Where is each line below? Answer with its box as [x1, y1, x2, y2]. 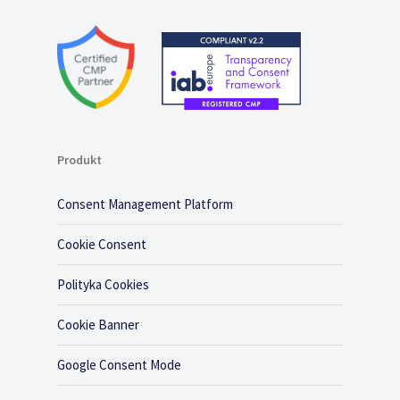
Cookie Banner [57, 316, 139, 333]
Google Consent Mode [57, 356, 181, 373]
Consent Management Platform [57, 196, 233, 212]
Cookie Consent [57, 236, 146, 253]
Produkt [57, 152, 102, 168]
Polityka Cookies [57, 276, 149, 293]
